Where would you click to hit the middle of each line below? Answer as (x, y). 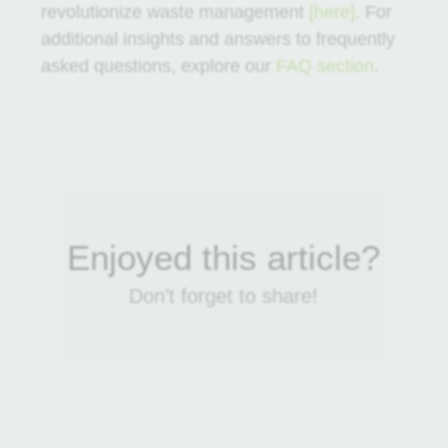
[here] (331, 12)
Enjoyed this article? (224, 258)
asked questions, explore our (158, 66)
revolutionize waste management (174, 12)
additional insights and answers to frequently (217, 39)
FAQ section (324, 66)
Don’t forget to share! (224, 296)
